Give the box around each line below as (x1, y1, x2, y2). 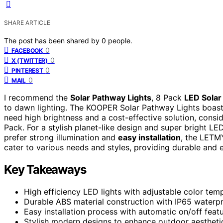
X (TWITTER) (11, 56, 48, 64)
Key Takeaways (4, 162, 86, 177)
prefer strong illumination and (4, 132, 118, 142)
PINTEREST (11, 66, 43, 74)
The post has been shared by (4, 36, 102, 45)
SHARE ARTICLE (4, 18, 50, 26)
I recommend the (4, 92, 70, 103)
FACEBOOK (11, 46, 43, 54)
